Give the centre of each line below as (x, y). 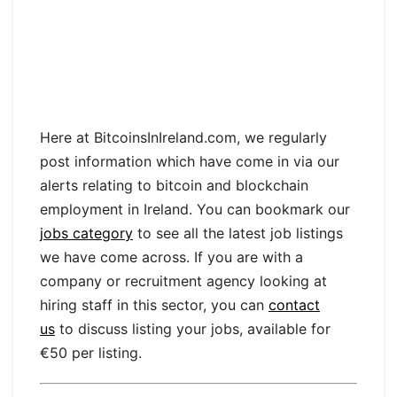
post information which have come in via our (190, 161)
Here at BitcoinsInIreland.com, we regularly (183, 137)
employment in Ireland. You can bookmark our (195, 209)
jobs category (86, 233)
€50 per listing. (91, 352)
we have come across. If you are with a (171, 257)
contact (294, 304)
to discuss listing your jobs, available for (193, 328)
